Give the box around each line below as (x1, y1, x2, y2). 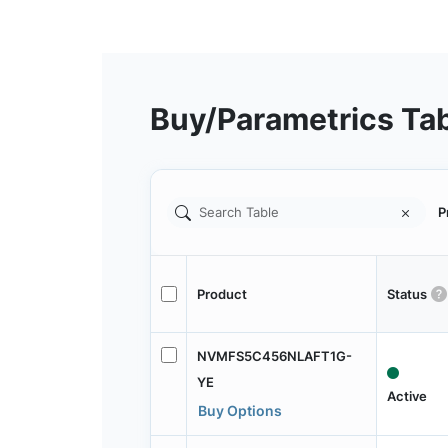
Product (196, 285, 247, 302)
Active (386, 388, 427, 405)
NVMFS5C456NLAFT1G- (196, 347, 352, 364)
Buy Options (197, 401, 282, 419)
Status (386, 285, 427, 302)
